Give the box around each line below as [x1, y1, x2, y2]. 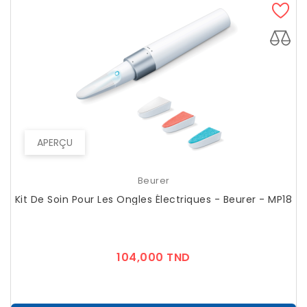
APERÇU [37, 136, 73, 150]
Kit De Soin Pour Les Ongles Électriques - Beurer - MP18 [14, 193, 293, 207]
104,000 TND [116, 249, 191, 266]
